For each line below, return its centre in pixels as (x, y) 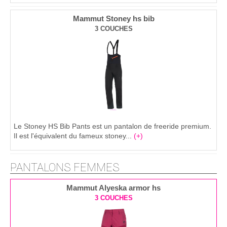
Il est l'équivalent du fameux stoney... (74, 136)
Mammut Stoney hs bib (113, 19)
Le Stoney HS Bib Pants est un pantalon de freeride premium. (112, 126)
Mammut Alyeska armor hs (113, 188)
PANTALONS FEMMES (65, 168)
